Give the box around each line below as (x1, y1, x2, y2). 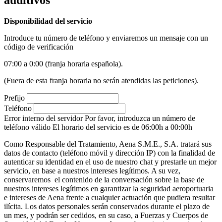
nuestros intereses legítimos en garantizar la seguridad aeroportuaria (4, 184, 214, 193)
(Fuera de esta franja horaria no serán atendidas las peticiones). (4, 76, 199, 85)
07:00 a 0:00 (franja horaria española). (4, 59, 123, 68)
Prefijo (4, 93, 27, 102)
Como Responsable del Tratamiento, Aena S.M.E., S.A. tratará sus (4, 139, 212, 148)
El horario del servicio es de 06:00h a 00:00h (53, 122, 192, 131)
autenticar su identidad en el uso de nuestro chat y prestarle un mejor (4, 157, 217, 166)
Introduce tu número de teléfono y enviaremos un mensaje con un (4, 33, 208, 42)
